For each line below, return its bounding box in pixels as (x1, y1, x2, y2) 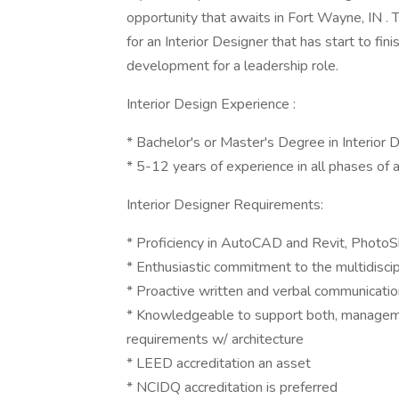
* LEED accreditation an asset (126, 354, 311, 373)
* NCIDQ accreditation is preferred (126, 378, 338, 397)
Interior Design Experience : (126, 94, 296, 114)
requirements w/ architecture (126, 330, 304, 349)
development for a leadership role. (126, 56, 338, 76)
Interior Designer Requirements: (126, 195, 323, 215)
